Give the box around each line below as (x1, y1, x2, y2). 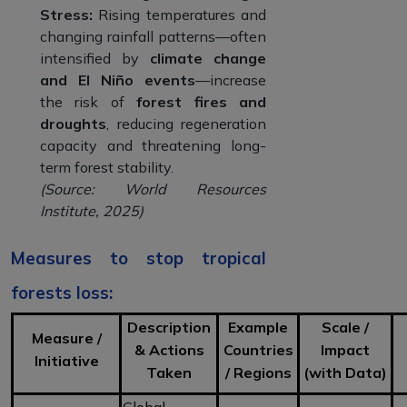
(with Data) (303, 362, 387, 382)
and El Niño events (40, 70, 195, 89)
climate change (150, 48, 266, 67)
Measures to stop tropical (11, 246, 266, 269)
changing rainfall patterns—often (40, 26, 266, 45)
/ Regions (224, 362, 292, 382)
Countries (223, 340, 293, 359)
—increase (195, 70, 266, 89)
